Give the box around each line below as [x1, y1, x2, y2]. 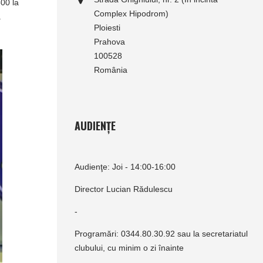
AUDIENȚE [74, 118, 116, 133]
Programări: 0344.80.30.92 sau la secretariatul [74, 229, 248, 238]
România [93, 65, 127, 75]
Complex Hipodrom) [93, 9, 168, 18]
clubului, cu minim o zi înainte [74, 243, 184, 252]
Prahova [93, 37, 125, 46]
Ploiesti [93, 23, 120, 32]
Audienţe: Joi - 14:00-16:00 [74, 162, 176, 171]
